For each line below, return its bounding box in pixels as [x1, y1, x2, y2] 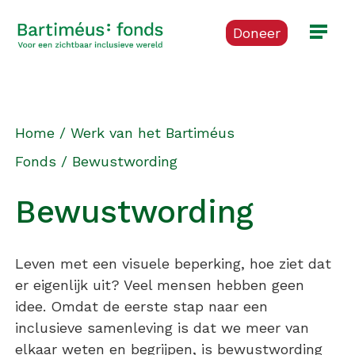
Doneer [233, 25, 281, 41]
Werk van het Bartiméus [71, 124, 235, 141]
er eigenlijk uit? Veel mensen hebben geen [15, 277, 305, 293]
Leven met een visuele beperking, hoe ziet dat [15, 255, 332, 272]
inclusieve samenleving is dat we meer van [15, 319, 310, 336]
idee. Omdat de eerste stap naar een [15, 298, 269, 315]
